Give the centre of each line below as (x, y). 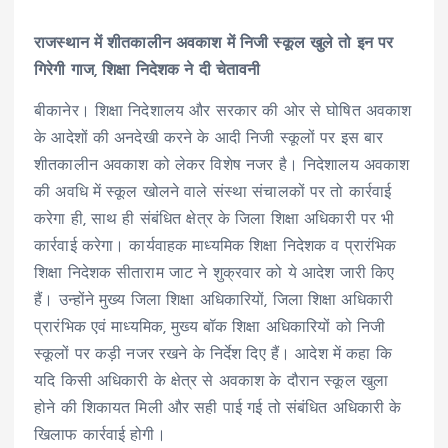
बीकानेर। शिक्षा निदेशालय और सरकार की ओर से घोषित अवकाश (223, 112)
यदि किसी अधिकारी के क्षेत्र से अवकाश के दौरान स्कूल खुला (211, 382)
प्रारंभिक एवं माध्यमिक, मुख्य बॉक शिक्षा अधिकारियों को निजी (210, 328)
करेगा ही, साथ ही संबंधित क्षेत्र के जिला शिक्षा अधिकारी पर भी (214, 220)
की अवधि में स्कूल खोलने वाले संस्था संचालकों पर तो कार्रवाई (213, 193)
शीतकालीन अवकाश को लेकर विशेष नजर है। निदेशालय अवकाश (222, 166)
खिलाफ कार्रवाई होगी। (100, 436)
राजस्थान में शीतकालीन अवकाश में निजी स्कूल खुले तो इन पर (214, 44)
